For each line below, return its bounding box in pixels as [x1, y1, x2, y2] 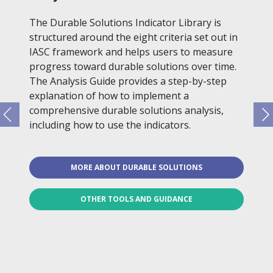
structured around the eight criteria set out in [29, 30, 238, 44]
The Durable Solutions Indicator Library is [29, 16, 221, 30]
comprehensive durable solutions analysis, [29, 104, 224, 118]
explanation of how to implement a [29, 89, 189, 103]
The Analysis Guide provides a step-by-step [29, 74, 227, 88]
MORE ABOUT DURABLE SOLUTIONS [71, 162, 202, 173]
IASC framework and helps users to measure [29, 45, 233, 59]
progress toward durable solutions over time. [29, 60, 236, 74]
